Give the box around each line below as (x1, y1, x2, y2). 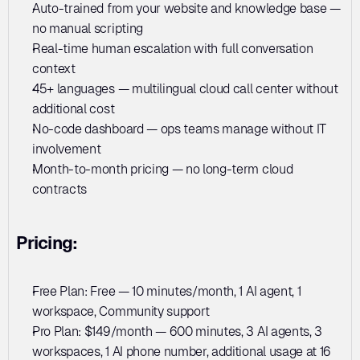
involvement (32, 141, 101, 157)
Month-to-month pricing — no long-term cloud (32, 161, 293, 177)
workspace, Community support (32, 303, 211, 319)
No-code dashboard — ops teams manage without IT (32, 121, 326, 137)
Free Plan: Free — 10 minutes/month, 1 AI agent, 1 (32, 283, 301, 299)
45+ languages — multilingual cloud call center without (32, 80, 338, 96)
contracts (32, 181, 88, 197)
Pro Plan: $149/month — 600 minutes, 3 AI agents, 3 (32, 323, 322, 339)
